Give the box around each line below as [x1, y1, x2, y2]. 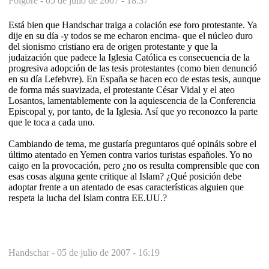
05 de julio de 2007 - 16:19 [57, 247, 160, 258]
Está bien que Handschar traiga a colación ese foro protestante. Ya [8, 19, 257, 30]
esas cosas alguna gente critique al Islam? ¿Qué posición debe [8, 171, 241, 181]
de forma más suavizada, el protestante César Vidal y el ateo [8, 84, 235, 95]
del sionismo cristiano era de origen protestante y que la [8, 41, 217, 52]
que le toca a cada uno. [8, 116, 95, 127]
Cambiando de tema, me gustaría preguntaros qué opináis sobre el [8, 138, 256, 149]
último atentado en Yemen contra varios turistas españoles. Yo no [8, 149, 252, 160]
